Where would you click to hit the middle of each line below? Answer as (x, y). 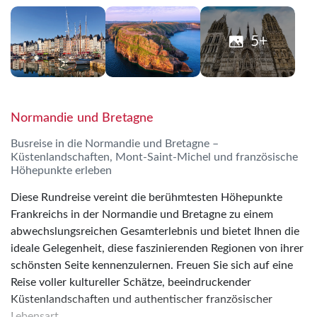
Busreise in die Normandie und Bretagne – (115, 143)
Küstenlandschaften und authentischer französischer (142, 299)
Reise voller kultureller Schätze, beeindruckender (131, 282)
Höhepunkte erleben (61, 170)
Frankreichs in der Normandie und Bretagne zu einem (142, 214)
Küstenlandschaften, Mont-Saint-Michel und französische (154, 157)
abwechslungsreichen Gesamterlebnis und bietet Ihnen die (155, 231)
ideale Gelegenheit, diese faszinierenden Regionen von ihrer (157, 248)
